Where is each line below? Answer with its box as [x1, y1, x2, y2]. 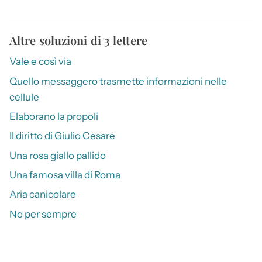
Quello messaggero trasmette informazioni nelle [9, 75, 227, 87]
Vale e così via [9, 56, 71, 68]
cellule [9, 91, 39, 103]
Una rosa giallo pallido [9, 149, 106, 161]
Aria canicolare [9, 188, 76, 201]
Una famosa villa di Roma [9, 169, 120, 181]
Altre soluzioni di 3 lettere [9, 32, 147, 49]
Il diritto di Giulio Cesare [9, 130, 115, 142]
